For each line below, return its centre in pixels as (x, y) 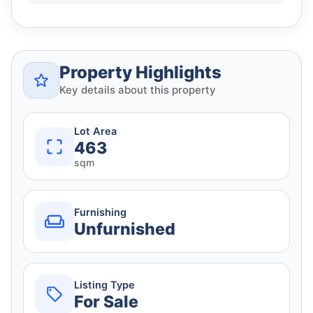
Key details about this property (138, 90)
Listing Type (104, 285)
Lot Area (95, 132)
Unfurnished (125, 229)
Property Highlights (140, 73)
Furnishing (100, 212)
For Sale (106, 301)
